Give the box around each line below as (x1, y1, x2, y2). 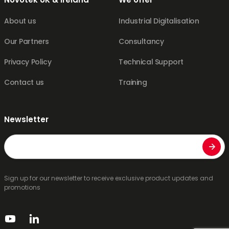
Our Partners (4, 36, 49, 47)
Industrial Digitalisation (119, 16, 199, 27)
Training (119, 77, 147, 88)
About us (4, 16, 36, 27)
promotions (4, 183, 40, 192)
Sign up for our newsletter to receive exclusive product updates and (4, 174, 213, 183)
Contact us (4, 77, 44, 88)
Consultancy (119, 36, 164, 47)
